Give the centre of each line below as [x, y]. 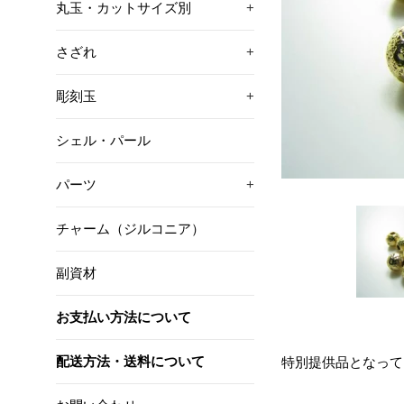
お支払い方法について [124, 317]
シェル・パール [103, 140]
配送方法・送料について [130, 361]
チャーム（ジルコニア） [130, 229]
